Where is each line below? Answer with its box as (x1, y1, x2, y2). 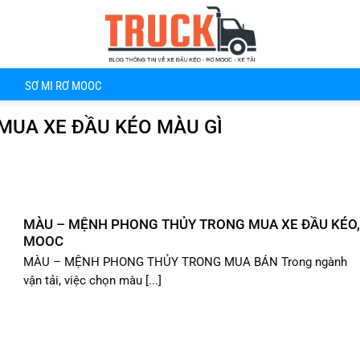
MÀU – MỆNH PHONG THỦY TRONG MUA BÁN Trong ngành (23, 255, 348, 269)
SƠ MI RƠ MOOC (25, 80, 102, 93)
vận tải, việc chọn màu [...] (23, 273, 162, 288)
